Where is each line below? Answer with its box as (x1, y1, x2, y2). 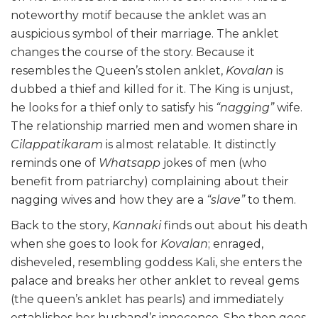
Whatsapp (99, 156, 163, 170)
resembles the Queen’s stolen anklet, (11, 64, 226, 78)
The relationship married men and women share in (11, 119, 297, 133)
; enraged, (208, 237, 263, 251)
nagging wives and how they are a (11, 193, 207, 207)
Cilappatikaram (11, 138, 103, 152)
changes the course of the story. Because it (11, 45, 255, 60)
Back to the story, (11, 219, 112, 233)
